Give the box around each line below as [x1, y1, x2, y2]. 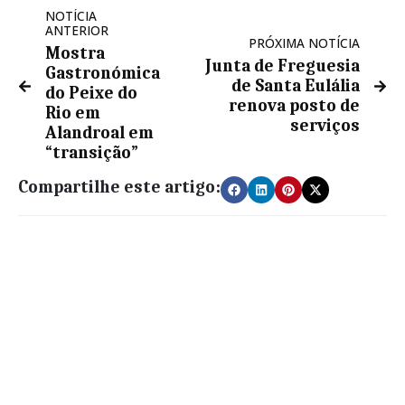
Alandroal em [45, 123, 154, 144]
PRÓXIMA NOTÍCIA [249, 34, 360, 52]
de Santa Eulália [231, 76, 360, 97]
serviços [290, 116, 360, 137]
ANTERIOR [45, 22, 108, 40]
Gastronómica [45, 63, 160, 84]
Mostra [45, 43, 105, 64]
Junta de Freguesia [205, 56, 360, 77]
